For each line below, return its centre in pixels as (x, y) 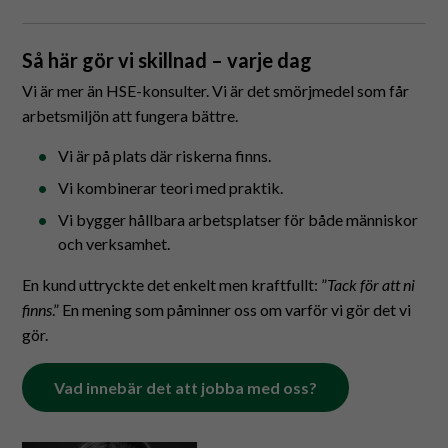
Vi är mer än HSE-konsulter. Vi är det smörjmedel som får (216, 90)
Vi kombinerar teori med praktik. (171, 187)
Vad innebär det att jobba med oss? (186, 387)
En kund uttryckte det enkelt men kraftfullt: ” (175, 284)
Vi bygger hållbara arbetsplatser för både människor (238, 219)
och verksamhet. (114, 243)
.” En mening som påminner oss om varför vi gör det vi (232, 309)
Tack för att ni (371, 284)
